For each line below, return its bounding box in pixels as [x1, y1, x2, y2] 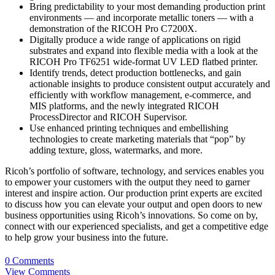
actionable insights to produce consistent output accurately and [29, 79, 270, 90]
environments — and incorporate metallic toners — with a [29, 12, 254, 23]
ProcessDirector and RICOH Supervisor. [29, 112, 187, 123]
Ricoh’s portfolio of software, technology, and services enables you [5, 166, 264, 177]
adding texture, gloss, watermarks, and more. [29, 145, 203, 156]
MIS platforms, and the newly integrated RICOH [29, 101, 219, 112]
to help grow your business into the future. [5, 232, 168, 243]
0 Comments [5, 255, 54, 266]
